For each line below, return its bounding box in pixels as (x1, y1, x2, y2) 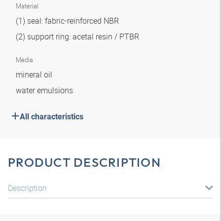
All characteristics (20, 112, 83, 121)
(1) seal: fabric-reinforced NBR (16, 15, 121, 26)
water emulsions (16, 85, 75, 96)
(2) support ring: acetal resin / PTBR (16, 31, 141, 42)
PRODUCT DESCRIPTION (8, 154, 161, 170)
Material (16, 1, 38, 10)
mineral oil (16, 69, 54, 80)
